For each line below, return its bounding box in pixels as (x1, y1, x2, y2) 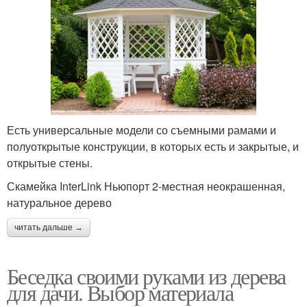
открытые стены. (7, 154, 93, 171)
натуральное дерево (7, 194, 112, 210)
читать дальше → (14, 222, 83, 232)
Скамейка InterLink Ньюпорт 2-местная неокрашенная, (7, 177, 285, 194)
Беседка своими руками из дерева (7, 260, 286, 291)
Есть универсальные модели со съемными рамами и (7, 121, 276, 138)
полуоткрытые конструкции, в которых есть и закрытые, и (7, 138, 299, 154)
